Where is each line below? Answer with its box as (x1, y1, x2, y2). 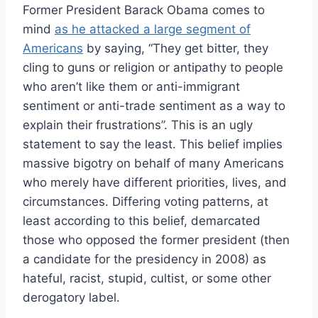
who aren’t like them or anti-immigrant (23, 79, 240, 94)
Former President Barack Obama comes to (23, 2, 265, 17)
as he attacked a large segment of (55, 21, 251, 36)
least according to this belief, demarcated (23, 213, 261, 228)
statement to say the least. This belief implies (23, 136, 283, 151)
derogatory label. (23, 290, 120, 305)
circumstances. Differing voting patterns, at (23, 194, 268, 209)
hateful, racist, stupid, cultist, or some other (23, 270, 271, 285)
